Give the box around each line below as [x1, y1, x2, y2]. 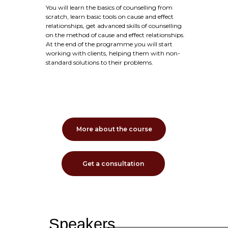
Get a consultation [82, 159, 144, 167]
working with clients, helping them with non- [46, 49, 180, 57]
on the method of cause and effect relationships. [46, 31, 185, 39]
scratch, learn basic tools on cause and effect [46, 13, 174, 20]
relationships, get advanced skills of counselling [46, 22, 182, 30]
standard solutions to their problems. [46, 59, 153, 66]
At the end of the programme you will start [46, 40, 173, 48]
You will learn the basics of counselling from [46, 4, 173, 11]
